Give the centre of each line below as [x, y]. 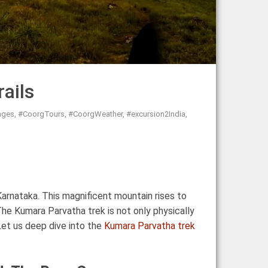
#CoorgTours [41, 114]
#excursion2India [156, 114]
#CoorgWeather [95, 114]
